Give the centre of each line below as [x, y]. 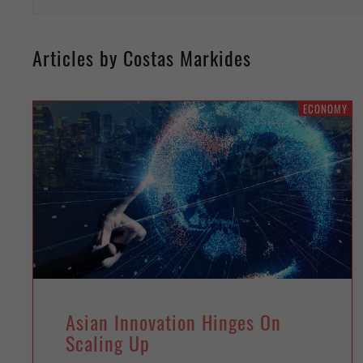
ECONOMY [325, 108]
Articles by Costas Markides [142, 57]
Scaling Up [108, 343]
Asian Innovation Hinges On [173, 322]
